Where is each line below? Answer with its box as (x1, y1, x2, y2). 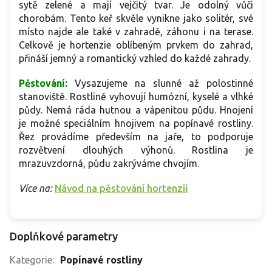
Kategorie (10, 254, 52, 266)
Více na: (19, 183, 52, 194)
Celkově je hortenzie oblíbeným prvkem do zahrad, (19, 39, 253, 51)
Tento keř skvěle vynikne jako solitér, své (69, 13, 254, 24)
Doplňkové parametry (10, 230, 118, 243)
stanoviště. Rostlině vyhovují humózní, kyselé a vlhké (19, 91, 253, 103)
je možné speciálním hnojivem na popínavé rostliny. (19, 118, 253, 129)
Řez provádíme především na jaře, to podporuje (19, 131, 253, 143)
